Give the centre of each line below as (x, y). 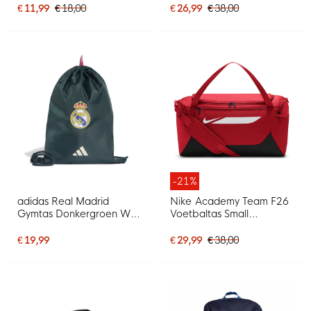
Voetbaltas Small (209, 214)
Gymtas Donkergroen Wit (77, 214)
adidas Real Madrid (64, 202)
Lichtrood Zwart (208, 227)
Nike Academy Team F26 (229, 202)
